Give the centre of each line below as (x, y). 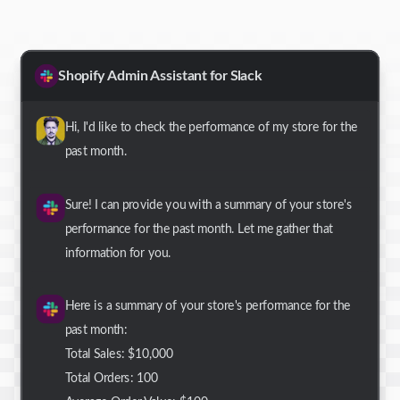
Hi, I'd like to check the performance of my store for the (211, 128)
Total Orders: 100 (112, 379)
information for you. (118, 253)
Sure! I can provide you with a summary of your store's (208, 205)
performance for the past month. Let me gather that (199, 229)
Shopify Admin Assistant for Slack (160, 76)
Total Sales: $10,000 (119, 354)
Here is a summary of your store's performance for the (208, 306)
